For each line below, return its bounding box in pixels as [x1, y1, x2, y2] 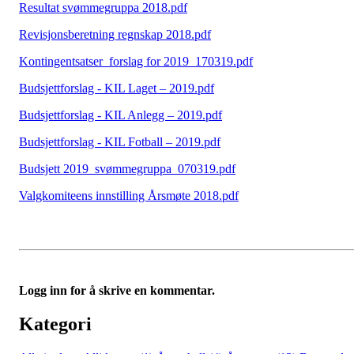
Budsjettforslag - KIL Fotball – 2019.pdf [19, 135, 220, 149]
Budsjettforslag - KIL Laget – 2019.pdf [19, 81, 214, 96]
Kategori [19, 314, 92, 335]
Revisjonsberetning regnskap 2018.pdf [19, 28, 211, 42]
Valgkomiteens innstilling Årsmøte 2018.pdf [19, 189, 239, 203]
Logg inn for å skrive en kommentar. [19, 284, 215, 298]
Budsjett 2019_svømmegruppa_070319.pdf [19, 162, 235, 176]
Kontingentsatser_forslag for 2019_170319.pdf [19, 55, 253, 69]
